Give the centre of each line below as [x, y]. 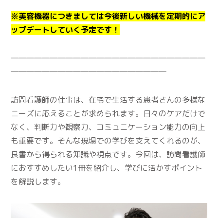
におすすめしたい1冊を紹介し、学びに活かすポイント [107, 168]
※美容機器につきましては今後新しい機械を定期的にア [108, 16]
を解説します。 [38, 182]
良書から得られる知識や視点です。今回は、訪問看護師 [108, 154]
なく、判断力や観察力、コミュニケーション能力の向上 [108, 127]
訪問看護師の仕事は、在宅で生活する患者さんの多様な [108, 100]
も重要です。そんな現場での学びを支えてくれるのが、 [108, 141]
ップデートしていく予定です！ [65, 30]
